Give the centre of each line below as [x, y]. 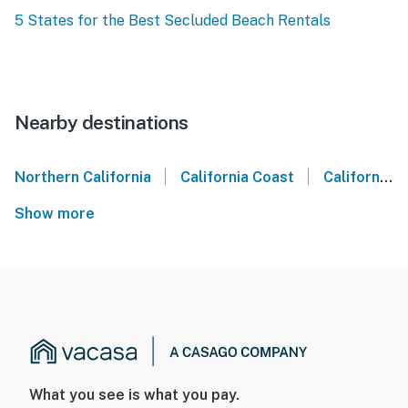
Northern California [83, 178]
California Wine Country [351, 178]
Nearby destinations [102, 123]
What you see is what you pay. [134, 395]
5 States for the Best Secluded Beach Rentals [173, 21]
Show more [58, 214]
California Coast [237, 178]
